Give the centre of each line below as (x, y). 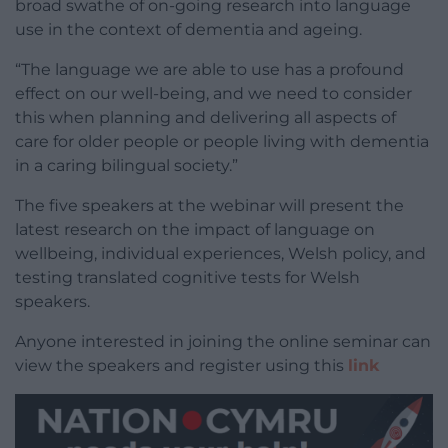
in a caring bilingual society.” (126, 166)
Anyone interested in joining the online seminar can (223, 342)
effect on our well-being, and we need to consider (213, 94)
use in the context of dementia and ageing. (188, 30)
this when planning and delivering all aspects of (205, 118)
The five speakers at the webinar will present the (209, 206)
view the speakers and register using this (181, 366)
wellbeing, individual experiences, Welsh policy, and (220, 254)
